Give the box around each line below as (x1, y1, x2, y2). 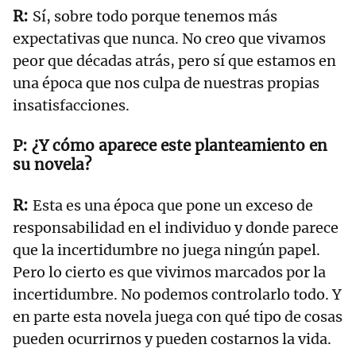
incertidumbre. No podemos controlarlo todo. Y (13, 285, 342, 304)
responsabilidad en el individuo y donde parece (13, 219, 339, 238)
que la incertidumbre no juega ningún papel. (13, 241, 320, 260)
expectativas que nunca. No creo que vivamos (13, 29, 326, 48)
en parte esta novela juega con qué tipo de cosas (13, 308, 342, 327)
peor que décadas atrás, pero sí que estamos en (13, 52, 336, 71)
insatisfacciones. (13, 96, 133, 115)
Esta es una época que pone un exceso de (33, 196, 313, 215)
